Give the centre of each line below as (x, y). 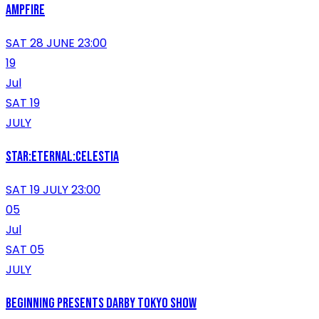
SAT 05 (25, 250)
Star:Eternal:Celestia (62, 157)
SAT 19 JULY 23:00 (53, 190)
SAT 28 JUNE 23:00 (56, 43)
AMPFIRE (25, 10)
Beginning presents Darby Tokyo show (101, 304)
